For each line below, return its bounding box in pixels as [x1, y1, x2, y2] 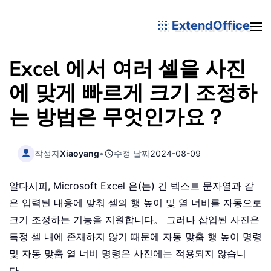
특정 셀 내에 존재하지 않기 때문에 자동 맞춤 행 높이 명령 [9, 230, 262, 243]
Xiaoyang [60, 148, 100, 158]
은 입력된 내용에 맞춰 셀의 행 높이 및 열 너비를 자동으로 [9, 197, 262, 209]
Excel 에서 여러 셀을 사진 [9, 55, 246, 83]
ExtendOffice [169, 18, 250, 33]
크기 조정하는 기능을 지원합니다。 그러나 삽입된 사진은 [9, 214, 260, 226]
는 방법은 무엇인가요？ [9, 103, 226, 131]
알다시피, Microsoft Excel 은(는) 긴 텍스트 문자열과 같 [9, 180, 254, 192]
